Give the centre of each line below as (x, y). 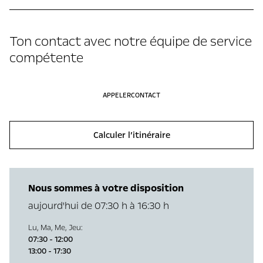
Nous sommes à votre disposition (106, 188)
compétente (46, 58)
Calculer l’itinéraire (131, 135)
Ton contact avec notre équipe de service (131, 41)
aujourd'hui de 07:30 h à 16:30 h (99, 205)
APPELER (117, 95)
